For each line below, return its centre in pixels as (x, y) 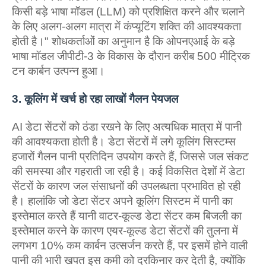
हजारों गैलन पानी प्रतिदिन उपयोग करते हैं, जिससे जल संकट (130, 156)
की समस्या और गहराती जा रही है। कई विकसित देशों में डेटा (128, 171)
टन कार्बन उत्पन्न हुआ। (58, 71)
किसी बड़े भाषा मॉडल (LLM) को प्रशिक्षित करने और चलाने (128, 12)
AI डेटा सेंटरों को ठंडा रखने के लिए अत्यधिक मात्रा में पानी (127, 127)
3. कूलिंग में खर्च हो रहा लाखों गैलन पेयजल (95, 99)
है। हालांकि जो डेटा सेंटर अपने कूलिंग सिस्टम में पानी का (122, 201)
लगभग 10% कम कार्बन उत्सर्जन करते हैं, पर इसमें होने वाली (130, 246)
